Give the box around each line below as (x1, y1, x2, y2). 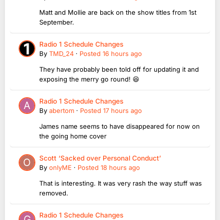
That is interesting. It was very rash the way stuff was (39, 179, 202, 188)
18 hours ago (101, 164, 140, 172)
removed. (39, 189, 70, 197)
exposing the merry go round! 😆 (39, 75, 139, 83)
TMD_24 (49, 50, 74, 58)
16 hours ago (103, 50, 142, 58)
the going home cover (39, 132, 107, 140)
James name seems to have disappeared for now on (39, 122, 200, 131)
